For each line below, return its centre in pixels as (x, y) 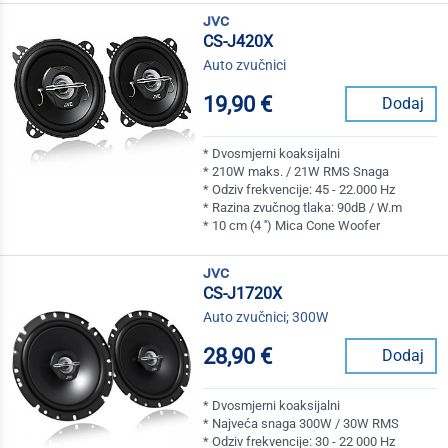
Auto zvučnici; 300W (266, 317)
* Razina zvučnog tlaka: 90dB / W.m (303, 208)
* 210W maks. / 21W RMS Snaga (296, 172)
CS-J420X (238, 42)
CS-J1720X (243, 294)
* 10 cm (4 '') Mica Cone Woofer (292, 226)
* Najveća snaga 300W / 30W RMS (301, 424)
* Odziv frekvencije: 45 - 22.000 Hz (299, 190)
